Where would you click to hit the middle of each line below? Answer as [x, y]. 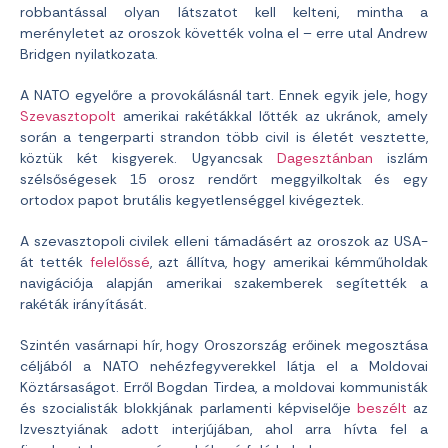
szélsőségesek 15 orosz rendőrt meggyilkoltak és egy [224, 179]
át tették [55, 262]
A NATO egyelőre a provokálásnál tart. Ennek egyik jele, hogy [224, 95]
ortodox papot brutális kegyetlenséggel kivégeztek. [192, 200]
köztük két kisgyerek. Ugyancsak [148, 158]
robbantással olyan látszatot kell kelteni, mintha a [224, 12]
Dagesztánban [324, 158]
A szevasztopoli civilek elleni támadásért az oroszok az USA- [224, 241]
